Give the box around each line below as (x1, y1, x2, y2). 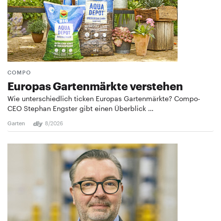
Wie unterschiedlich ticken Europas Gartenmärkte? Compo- (7, 94, 200, 103)
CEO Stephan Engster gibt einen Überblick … (7, 104, 153, 113)
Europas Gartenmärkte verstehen (7, 79, 183, 93)
